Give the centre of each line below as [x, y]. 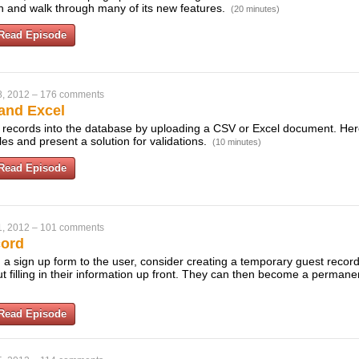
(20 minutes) [255, 9]
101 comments [72, 228]
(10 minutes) [237, 142]
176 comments [72, 95]
